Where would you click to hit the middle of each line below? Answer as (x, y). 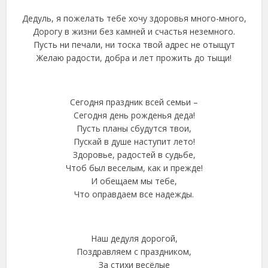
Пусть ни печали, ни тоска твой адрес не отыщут (134, 45)
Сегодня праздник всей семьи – (134, 102)
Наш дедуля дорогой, (134, 238)
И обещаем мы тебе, (134, 181)
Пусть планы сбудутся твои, (134, 128)
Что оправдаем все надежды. (134, 194)
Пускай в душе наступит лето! (134, 141)
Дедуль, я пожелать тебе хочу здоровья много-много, (134, 18)
